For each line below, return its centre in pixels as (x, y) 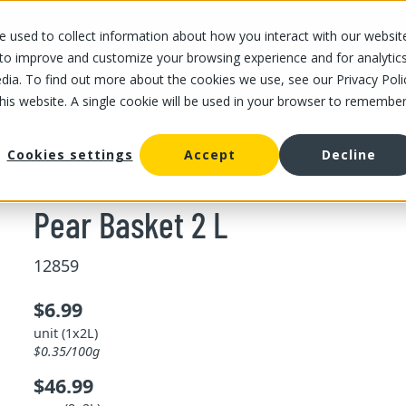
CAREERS (295, 55)
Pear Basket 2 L (130, 223)
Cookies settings (70, 155)
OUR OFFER (124, 55)
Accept (209, 155)
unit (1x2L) (65, 333)
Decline (349, 155)
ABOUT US (212, 55)
